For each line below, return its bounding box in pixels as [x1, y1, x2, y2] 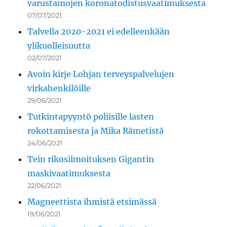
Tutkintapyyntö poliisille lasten [27, 111, 155, 122]
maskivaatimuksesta [27, 168, 111, 179]
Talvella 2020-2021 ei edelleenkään [27, 26, 170, 37]
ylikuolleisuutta [27, 41, 91, 51]
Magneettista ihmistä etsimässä [27, 197, 157, 207]
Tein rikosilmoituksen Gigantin [27, 154, 155, 165]
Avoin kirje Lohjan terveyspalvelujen [27, 69, 175, 80]
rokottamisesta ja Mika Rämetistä [27, 126, 164, 136]
